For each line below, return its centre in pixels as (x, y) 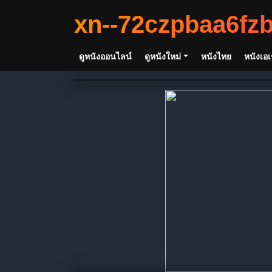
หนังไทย (216, 56)
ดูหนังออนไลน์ (105, 56)
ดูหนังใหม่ (163, 56)
